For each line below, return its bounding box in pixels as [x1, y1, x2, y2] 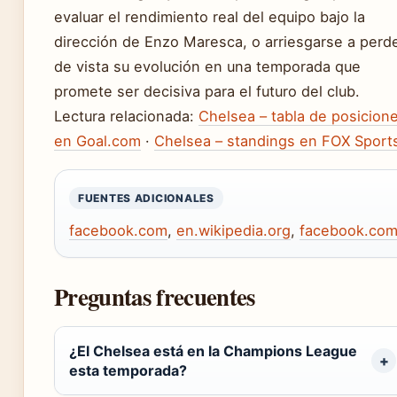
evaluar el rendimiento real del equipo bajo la [54, 7, 365, 26]
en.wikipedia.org [176, 221, 291, 239]
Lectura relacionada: [54, 106, 198, 125]
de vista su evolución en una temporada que [54, 57, 361, 75]
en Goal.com [54, 131, 141, 150]
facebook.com [69, 221, 167, 239]
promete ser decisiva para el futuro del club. [54, 82, 360, 100]
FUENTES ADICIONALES [78, 191, 214, 205]
